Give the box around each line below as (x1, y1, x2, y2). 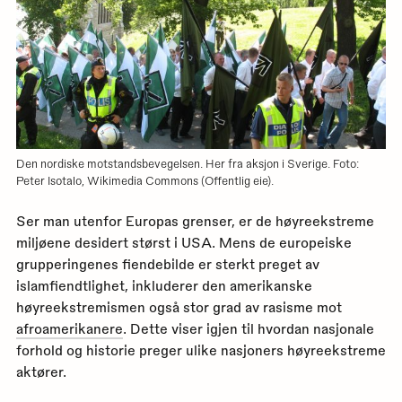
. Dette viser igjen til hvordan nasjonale (122, 320, 374, 337)
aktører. (15, 363, 66, 380)
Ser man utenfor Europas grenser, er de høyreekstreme (15, 213, 374, 230)
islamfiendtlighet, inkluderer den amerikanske (15, 277, 312, 294)
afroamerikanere (15, 320, 123, 337)
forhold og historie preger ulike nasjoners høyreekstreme (15, 342, 386, 359)
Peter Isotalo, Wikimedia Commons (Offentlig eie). (15, 172, 274, 187)
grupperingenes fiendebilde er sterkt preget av (15, 256, 319, 273)
